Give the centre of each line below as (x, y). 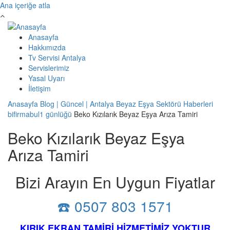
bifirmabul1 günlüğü (40, 114)
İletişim (40, 89)
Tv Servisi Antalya (57, 58)
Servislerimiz (49, 68)
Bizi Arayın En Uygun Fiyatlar (115, 182)
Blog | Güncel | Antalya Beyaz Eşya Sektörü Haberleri (127, 104)
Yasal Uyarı (46, 78)
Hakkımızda (47, 47)
